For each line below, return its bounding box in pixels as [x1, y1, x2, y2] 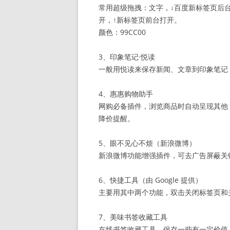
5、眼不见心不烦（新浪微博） [99, 138, 196, 148]
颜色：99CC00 [99, 27, 146, 37]
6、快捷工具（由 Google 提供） [99, 175, 202, 185]
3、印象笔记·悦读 [99, 52, 155, 62]
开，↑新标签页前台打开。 [99, 15, 181, 25]
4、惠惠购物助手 [99, 89, 153, 99]
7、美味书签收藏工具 [99, 212, 167, 222]
